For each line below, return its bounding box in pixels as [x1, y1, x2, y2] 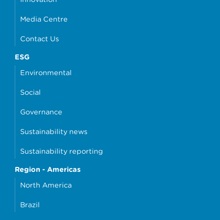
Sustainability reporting [20, 146, 103, 155]
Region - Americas [15, 165, 81, 173]
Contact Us [20, 34, 59, 43]
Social [20, 87, 41, 96]
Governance [20, 107, 62, 116]
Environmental [20, 68, 72, 77]
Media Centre [20, 14, 68, 23]
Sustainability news [20, 127, 87, 136]
